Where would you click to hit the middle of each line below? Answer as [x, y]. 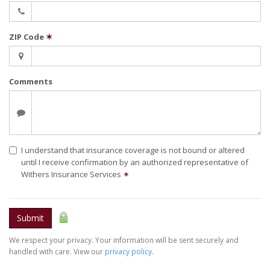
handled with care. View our [57, 252]
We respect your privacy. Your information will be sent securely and [124, 240]
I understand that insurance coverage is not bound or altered [133, 150]
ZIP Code [27, 37]
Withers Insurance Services [72, 174]
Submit [30, 218]
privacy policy [128, 252]
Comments [31, 81]
